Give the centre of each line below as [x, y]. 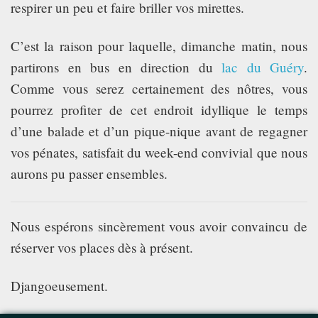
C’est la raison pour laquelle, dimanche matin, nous [159, 45]
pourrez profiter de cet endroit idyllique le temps [159, 109]
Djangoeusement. [59, 285]
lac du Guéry [263, 67]
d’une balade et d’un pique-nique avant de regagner [159, 131]
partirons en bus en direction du [116, 67]
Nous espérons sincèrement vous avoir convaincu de [159, 226]
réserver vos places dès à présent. [102, 247]
